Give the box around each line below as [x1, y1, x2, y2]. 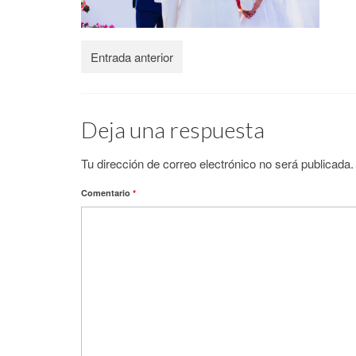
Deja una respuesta [81, 116, 265, 143]
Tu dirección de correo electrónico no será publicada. [81, 155, 354, 172]
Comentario [81, 187, 133, 199]
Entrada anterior [91, 48, 173, 65]
